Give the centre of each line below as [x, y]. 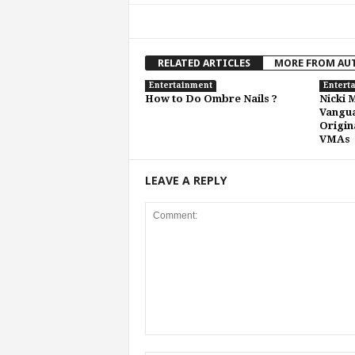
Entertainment [180, 85]
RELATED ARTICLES [204, 63]
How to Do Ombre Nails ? [211, 99]
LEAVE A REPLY [185, 180]
